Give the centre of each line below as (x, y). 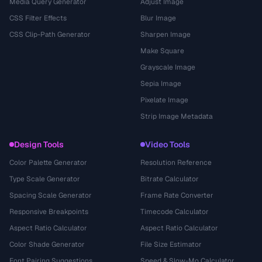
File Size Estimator (171, 244)
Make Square (162, 51)
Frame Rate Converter (177, 195)
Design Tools (39, 144)
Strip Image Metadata (177, 116)
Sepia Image (161, 84)
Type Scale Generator (45, 179)
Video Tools (168, 144)
